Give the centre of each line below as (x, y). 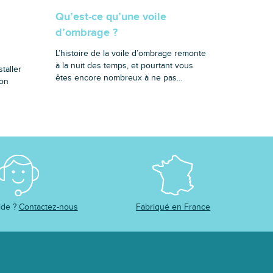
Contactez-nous (48, 207)
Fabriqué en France (173, 207)
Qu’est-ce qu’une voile (111, 17)
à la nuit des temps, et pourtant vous (124, 65)
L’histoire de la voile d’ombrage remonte (130, 53)
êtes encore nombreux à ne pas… (119, 77)
